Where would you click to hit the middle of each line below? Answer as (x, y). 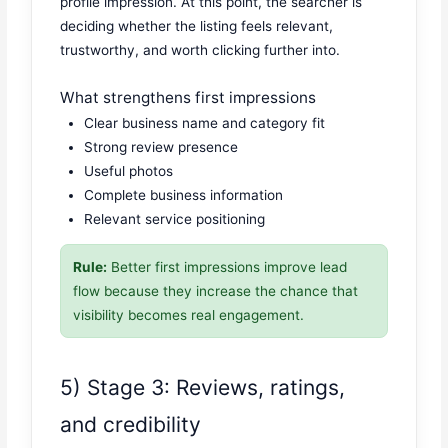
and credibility (131, 424)
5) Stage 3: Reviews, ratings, (203, 387)
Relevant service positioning (175, 218)
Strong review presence (161, 146)
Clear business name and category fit (205, 122)
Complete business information (184, 194)
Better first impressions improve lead (227, 267)
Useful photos (129, 170)
